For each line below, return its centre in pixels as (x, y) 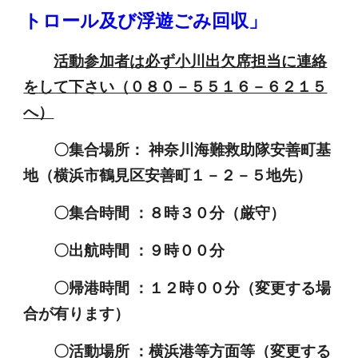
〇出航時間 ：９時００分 (124, 250)
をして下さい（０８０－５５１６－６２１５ (175, 86)
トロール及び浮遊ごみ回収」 (145, 20)
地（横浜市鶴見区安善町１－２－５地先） (168, 175)
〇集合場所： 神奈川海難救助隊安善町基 (193, 149)
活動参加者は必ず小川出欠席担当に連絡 (191, 60)
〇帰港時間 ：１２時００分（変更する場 (177, 287)
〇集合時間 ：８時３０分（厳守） (155, 212)
